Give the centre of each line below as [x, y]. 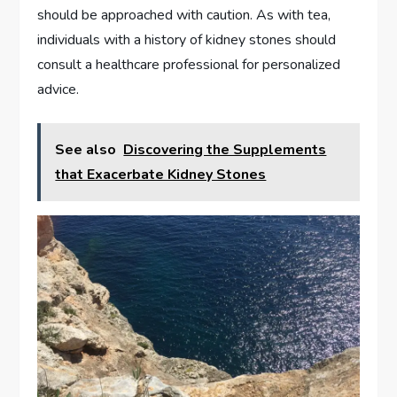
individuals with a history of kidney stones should [187, 40]
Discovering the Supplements [225, 150]
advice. [58, 90]
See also [86, 150]
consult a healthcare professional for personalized [189, 65]
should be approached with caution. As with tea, [184, 16]
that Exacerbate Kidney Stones [161, 175]
